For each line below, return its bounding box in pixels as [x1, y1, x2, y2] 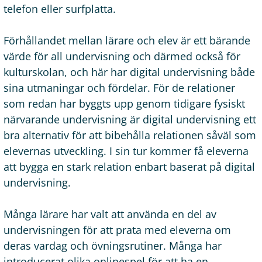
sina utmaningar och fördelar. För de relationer [4, 80, 235, 95]
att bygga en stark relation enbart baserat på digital [4, 159, 255, 174]
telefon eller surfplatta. [4, 1, 116, 16]
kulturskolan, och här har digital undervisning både [4, 64, 255, 79]
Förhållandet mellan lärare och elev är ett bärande [4, 33, 250, 47]
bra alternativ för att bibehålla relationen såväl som [4, 127, 256, 142]
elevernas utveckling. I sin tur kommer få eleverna [4, 143, 249, 158]
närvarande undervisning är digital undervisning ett [4, 112, 256, 126]
